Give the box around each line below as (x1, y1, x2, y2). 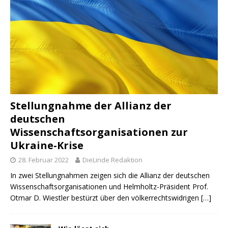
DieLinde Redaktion (82, 155, 142, 165)
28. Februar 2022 (18, 155, 69, 165)
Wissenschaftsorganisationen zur (10, 125, 188, 139)
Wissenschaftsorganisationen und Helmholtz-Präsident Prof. (10, 182, 208, 192)
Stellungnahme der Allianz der (10, 99, 172, 113)
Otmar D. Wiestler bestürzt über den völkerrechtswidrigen (10, 193, 201, 203)
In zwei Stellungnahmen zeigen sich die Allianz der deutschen (10, 170, 210, 181)
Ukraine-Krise (10, 138, 83, 153)
